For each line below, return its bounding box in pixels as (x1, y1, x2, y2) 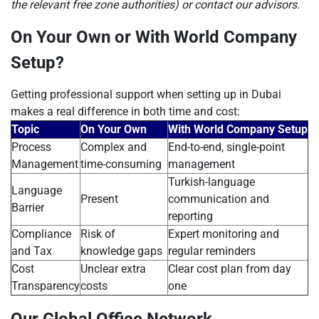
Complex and (80, 140, 147, 154)
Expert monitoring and (168, 227, 279, 241)
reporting (168, 209, 213, 223)
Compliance (11, 227, 71, 241)
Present (80, 192, 118, 206)
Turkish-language (168, 175, 255, 189)
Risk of (80, 227, 115, 241)
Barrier (11, 201, 44, 214)
